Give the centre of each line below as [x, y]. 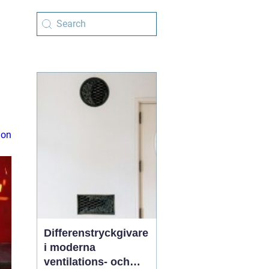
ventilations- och [87, 262]
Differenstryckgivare [96, 233]
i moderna [70, 247]
